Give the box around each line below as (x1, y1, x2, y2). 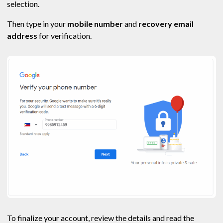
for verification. (37, 31, 93, 41)
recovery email (137, 19, 194, 29)
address (7, 31, 37, 41)
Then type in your (7, 19, 66, 29)
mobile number (66, 19, 123, 29)
